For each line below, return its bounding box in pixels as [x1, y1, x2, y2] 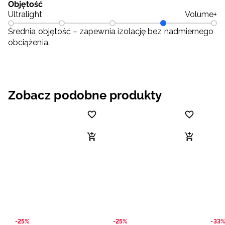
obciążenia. [8, 38, 50, 48]
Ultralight [8, 10, 42, 20]
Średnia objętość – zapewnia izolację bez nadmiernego [8, 27, 214, 37]
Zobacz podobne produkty [8, 88, 162, 103]
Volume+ [184, 10, 217, 20]
